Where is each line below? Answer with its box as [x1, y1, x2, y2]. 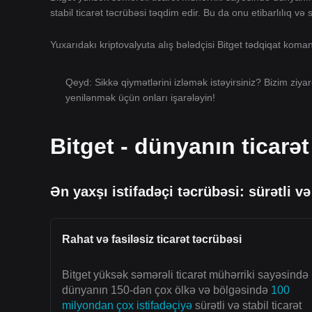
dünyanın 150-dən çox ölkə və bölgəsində [62, 284, 271, 296]
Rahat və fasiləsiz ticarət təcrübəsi [62, 233, 242, 245]
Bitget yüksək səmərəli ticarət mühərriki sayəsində [62, 269, 309, 281]
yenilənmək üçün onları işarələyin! [65, 92, 215, 103]
